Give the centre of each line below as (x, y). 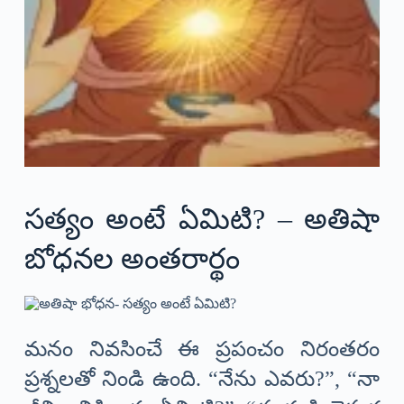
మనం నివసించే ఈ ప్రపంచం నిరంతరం (202, 349)
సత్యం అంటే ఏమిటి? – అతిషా (202, 220)
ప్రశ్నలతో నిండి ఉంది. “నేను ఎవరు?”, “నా (202, 379)
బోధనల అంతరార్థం (132, 259)
